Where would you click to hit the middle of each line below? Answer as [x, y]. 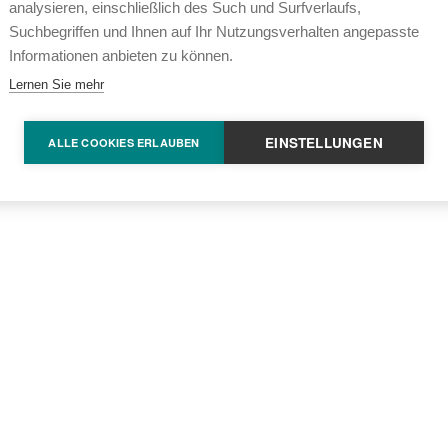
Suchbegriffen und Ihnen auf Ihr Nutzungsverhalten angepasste [214, 31]
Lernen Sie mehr [56, 84]
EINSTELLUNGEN [324, 142]
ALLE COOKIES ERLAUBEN [124, 142]
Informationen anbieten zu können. [121, 55]
